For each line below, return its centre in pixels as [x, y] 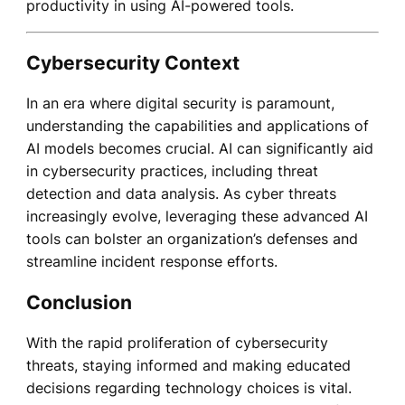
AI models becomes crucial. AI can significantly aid [199, 149]
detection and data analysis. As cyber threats [181, 194]
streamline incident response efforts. [151, 262]
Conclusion [79, 302]
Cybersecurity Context [132, 62]
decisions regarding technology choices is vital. [188, 388]
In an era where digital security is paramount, [180, 104]
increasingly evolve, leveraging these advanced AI [197, 217]
